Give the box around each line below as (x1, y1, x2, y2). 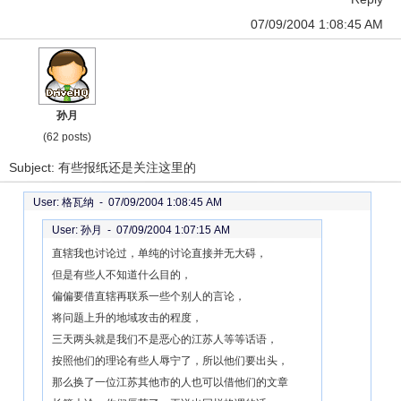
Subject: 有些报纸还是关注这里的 (9, 160, 196, 175)
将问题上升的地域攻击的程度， (52, 311, 202, 324)
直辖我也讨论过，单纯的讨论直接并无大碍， (52, 247, 267, 260)
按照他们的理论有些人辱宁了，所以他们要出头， (52, 354, 288, 367)
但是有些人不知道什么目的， (52, 269, 192, 281)
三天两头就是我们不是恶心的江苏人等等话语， (52, 333, 277, 346)
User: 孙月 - (52, 224, 116, 236)
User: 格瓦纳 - (33, 196, 108, 209)
